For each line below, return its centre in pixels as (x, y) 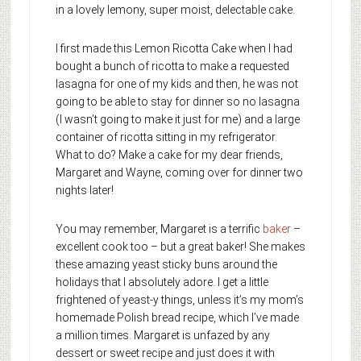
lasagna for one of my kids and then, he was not (176, 84)
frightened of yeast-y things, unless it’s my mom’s (179, 300)
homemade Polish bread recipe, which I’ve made (177, 318)
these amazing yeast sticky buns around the (166, 265)
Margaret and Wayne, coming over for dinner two (179, 173)
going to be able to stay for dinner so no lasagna (177, 102)
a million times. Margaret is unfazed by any (162, 336)
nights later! (84, 191)
